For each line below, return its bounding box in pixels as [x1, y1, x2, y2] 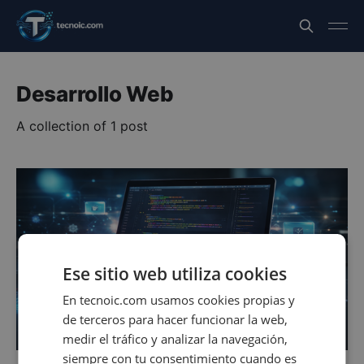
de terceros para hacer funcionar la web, [63, 310, 288, 327]
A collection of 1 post [16, 118, 148, 134]
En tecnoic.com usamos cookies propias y [63, 291, 296, 308]
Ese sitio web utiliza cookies [63, 262, 288, 285]
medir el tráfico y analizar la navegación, [63, 330, 288, 347]
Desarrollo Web [16, 81, 174, 106]
